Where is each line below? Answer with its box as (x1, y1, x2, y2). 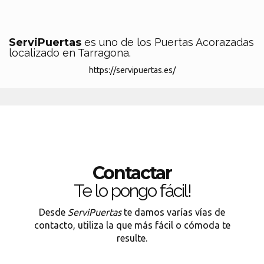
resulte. (117, 233, 147, 243)
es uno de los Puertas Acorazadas (84, 36, 254, 48)
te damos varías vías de (121, 207, 225, 217)
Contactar (93, 162, 171, 184)
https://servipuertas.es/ (88, 65, 176, 75)
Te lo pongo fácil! (73, 180, 191, 201)
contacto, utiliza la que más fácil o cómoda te (34, 220, 230, 230)
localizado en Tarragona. (9, 47, 131, 59)
